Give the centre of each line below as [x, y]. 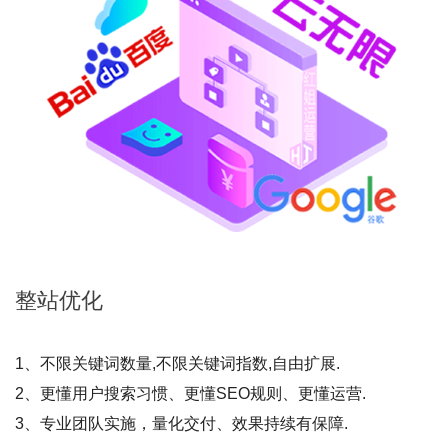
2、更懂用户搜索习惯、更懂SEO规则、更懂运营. [190, 394]
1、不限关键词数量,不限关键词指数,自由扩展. [177, 364]
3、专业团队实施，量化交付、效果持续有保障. [181, 424]
